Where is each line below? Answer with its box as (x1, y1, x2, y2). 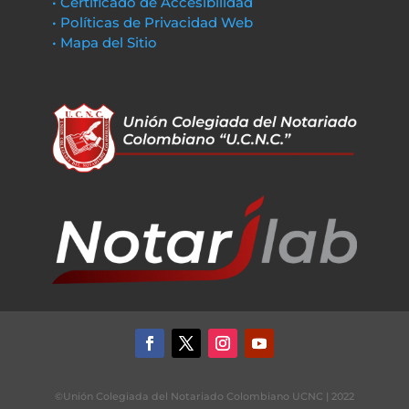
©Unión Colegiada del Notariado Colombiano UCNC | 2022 (55, 390, 354, 404)
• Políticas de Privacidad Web (51, 14, 253, 31)
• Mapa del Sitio (51, 34, 161, 51)
